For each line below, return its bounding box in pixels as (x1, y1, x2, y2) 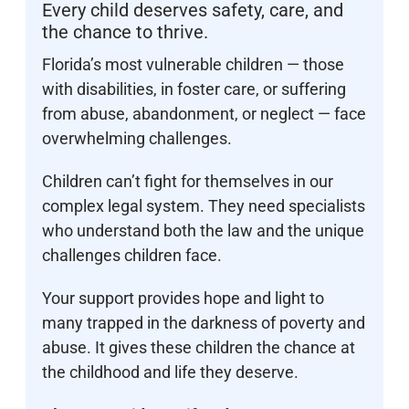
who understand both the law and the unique (42, 221, 364, 241)
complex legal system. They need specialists (42, 196, 365, 216)
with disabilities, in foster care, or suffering (42, 79, 346, 100)
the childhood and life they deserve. (42, 362, 299, 383)
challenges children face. (42, 246, 222, 266)
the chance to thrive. (42, 21, 208, 44)
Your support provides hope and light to (42, 288, 324, 309)
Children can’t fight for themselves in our (42, 172, 333, 192)
